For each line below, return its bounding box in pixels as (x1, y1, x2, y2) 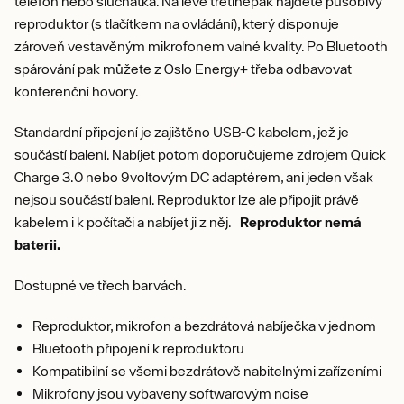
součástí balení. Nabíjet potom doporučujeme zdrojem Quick (14, 145, 386, 162)
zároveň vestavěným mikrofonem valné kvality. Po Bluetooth (14, 37, 388, 54)
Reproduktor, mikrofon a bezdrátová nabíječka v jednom (32, 317, 376, 334)
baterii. (14, 235, 60, 252)
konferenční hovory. (14, 82, 139, 99)
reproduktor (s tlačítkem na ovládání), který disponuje (14, 14, 339, 32)
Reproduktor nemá (240, 213, 362, 230)
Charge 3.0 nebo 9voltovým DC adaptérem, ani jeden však (14, 168, 373, 185)
